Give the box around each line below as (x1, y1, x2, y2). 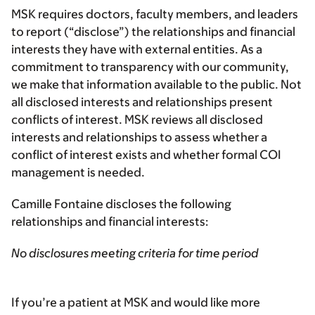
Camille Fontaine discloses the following (11, 197, 231, 212)
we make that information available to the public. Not (11, 77, 302, 92)
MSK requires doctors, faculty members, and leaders (11, 7, 298, 22)
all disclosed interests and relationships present (11, 95, 273, 110)
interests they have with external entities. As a (11, 42, 262, 57)
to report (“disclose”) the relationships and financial (11, 25, 295, 39)
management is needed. (11, 165, 145, 180)
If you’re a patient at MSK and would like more (11, 295, 260, 310)
